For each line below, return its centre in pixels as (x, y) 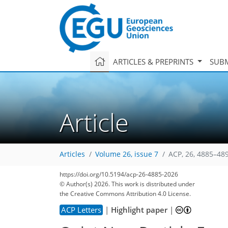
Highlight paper (139, 209)
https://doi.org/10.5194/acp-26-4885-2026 (119, 174)
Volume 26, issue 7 (127, 154)
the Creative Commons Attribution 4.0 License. (125, 194)
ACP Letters (81, 209)
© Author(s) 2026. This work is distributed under (127, 184)
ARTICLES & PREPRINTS (154, 61)
